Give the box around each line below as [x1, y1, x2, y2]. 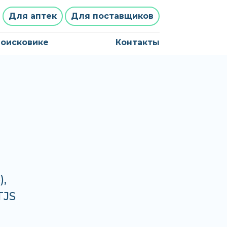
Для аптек [9, 11, 57, 21]
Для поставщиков [71, 11, 154, 21]
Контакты [116, 37, 160, 47]
